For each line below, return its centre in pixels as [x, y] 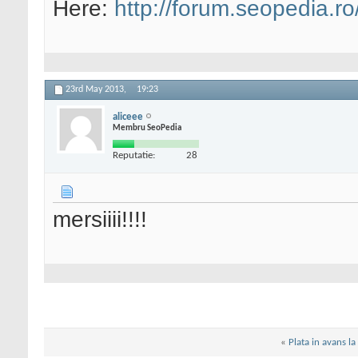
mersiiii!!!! [100, 220]
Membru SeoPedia [147, 128]
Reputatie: [134, 155]
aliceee [128, 117]
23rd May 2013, [97, 90]
